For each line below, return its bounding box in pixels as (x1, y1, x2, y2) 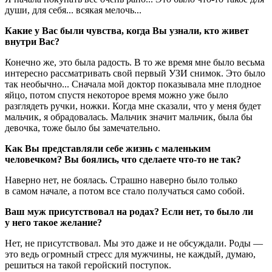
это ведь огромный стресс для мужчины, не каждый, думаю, (5, 249, 256, 260)
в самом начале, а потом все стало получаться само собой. (5, 186, 245, 197)
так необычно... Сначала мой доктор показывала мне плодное (5, 79, 261, 90)
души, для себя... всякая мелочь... (5, 5, 141, 16)
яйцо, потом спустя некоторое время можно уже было (5, 90, 228, 101)
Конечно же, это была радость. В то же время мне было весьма (5, 57, 265, 68)
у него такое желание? (5, 217, 102, 228)
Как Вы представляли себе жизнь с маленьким (5, 143, 211, 154)
